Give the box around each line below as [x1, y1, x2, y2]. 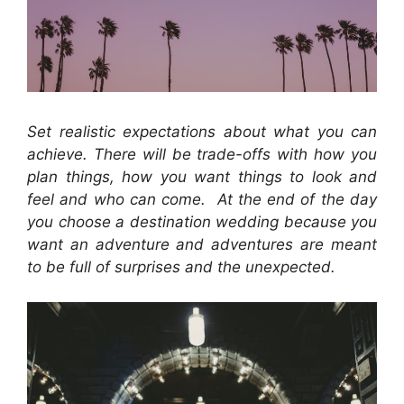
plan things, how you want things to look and [27, 168, 377, 187]
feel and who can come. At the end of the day [27, 190, 377, 209]
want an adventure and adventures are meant [27, 235, 377, 254]
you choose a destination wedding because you [27, 213, 377, 232]
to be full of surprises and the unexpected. [27, 258, 340, 277]
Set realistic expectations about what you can [27, 123, 377, 142]
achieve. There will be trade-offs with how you [27, 145, 377, 164]
